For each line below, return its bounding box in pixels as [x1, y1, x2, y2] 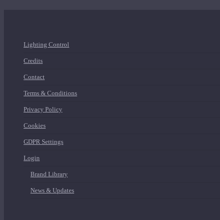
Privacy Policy [24, 106, 62, 113]
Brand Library [30, 170, 68, 178]
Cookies [24, 122, 46, 129]
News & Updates [30, 187, 74, 194]
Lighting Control [24, 41, 69, 48]
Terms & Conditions [24, 89, 77, 97]
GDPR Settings [24, 138, 63, 145]
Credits [24, 57, 43, 64]
